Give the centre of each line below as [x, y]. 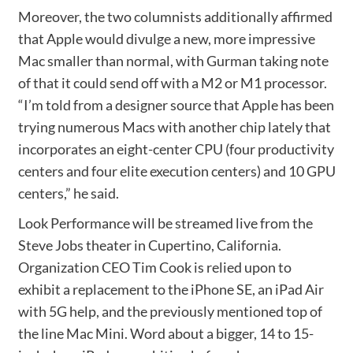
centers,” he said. [68, 193]
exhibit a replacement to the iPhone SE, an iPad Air [171, 289]
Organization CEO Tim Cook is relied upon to [154, 267]
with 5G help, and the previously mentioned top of [170, 311]
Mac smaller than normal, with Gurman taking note [173, 60]
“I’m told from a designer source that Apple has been [176, 104]
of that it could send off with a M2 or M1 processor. [172, 82]
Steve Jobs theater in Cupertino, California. [149, 245]
